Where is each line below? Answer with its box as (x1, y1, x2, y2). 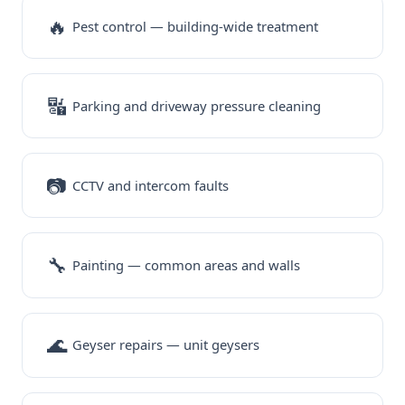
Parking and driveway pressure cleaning (72, 96, 322, 115)
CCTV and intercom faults (72, 175, 230, 194)
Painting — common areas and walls (72, 256, 301, 275)
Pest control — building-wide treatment (72, 16, 319, 35)
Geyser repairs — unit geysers (72, 335, 260, 354)
